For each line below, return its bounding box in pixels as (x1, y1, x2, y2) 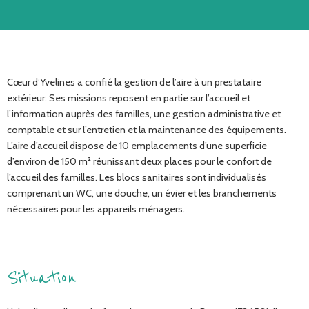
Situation (7, 266, 77, 290)
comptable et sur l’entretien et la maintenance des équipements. (7, 123, 286, 136)
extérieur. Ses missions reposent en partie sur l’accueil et (7, 91, 250, 104)
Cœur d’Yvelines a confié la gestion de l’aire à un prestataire (7, 75, 261, 88)
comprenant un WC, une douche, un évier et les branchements (7, 186, 277, 199)
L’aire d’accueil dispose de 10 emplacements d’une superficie (7, 139, 267, 152)
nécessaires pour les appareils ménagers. (7, 202, 185, 215)
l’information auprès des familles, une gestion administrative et (7, 107, 281, 120)
